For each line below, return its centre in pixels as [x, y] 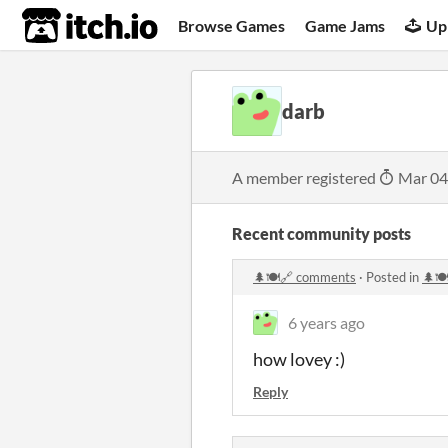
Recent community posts [321, 233]
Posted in [394, 277]
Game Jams [345, 25]
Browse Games [232, 25]
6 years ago [326, 322]
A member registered [305, 177]
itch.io [65, 26]
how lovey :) [299, 359]
